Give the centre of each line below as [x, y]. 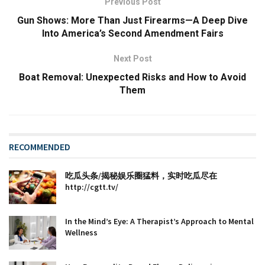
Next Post [132, 58]
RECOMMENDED [40, 146]
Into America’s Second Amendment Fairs [132, 33]
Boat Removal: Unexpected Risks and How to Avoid [132, 77]
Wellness [81, 232]
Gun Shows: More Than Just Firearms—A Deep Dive [132, 20]
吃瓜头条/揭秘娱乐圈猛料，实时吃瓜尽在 [141, 175]
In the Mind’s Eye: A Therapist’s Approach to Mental [159, 221]
